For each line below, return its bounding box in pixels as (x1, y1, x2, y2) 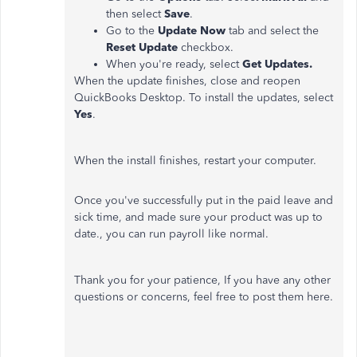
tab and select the (226, 24, 319, 37)
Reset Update (106, 41, 178, 54)
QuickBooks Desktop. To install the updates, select (74, 91, 333, 104)
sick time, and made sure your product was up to (74, 210, 323, 224)
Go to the (106, 24, 158, 37)
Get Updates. (242, 57, 312, 71)
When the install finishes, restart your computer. (74, 154, 316, 167)
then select (106, 7, 164, 21)
